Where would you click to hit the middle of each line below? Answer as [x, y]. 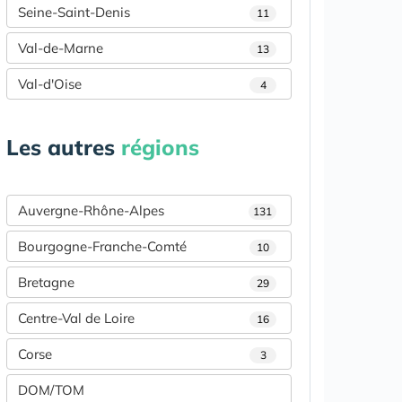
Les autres [64, 147]
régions [160, 147]
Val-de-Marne [61, 48]
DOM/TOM [51, 389]
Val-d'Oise [50, 83]
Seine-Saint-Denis [74, 12]
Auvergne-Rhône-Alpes [91, 210]
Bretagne [46, 282]
